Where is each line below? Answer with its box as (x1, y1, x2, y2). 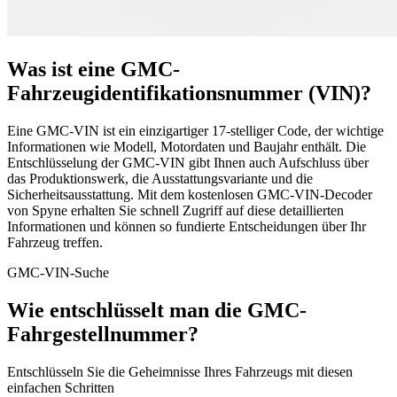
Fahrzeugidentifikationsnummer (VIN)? (7, 81, 371, 105)
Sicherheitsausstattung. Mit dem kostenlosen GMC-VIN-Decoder (7, 186, 372, 202)
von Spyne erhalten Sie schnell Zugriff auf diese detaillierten (7, 202, 344, 218)
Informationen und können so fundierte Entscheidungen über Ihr (7, 218, 366, 234)
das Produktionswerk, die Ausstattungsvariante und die (7, 170, 313, 186)
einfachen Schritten (7, 379, 114, 395)
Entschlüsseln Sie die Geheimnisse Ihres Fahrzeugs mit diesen (7, 363, 353, 379)
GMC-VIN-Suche (7, 264, 109, 280)
